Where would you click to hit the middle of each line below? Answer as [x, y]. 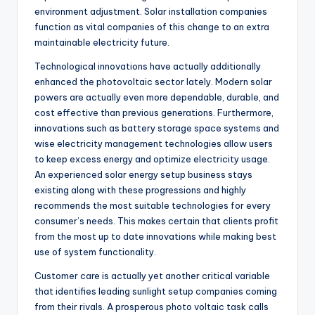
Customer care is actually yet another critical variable [152, 276]
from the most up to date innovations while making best [155, 237]
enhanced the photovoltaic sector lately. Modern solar [153, 82]
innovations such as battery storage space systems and [157, 128]
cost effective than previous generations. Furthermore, [154, 113]
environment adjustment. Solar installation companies [151, 12]
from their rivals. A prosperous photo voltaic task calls [152, 307]
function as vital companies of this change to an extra [152, 27]
